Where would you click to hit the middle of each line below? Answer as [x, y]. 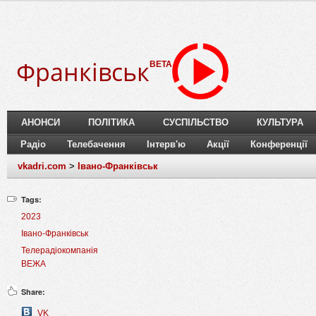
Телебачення [96, 145]
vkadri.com [42, 166]
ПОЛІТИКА [111, 123]
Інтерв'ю [166, 145]
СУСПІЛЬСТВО [196, 123]
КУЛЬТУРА [280, 123]
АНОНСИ [41, 123]
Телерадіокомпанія [60, 251]
